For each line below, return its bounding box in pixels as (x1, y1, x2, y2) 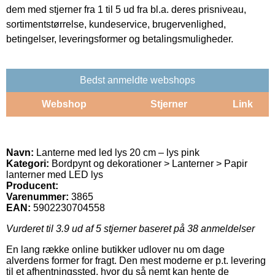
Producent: (6, 180, 58, 191)
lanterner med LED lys (6, 169, 103, 180)
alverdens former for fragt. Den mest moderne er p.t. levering (6, 255, 266, 266)
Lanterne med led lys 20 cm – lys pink (34, 147, 199, 158)
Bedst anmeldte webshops (80, 74, 195, 85)
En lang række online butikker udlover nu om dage (6, 244, 225, 255)
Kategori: (6, 158, 49, 169)
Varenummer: (6, 191, 69, 202)
